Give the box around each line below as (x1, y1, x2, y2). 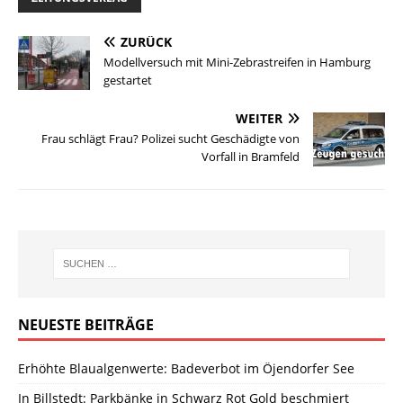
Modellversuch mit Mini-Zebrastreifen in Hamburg (103, 53, 371, 70)
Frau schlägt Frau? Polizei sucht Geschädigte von (41, 130, 300, 147)
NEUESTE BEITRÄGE (18, 314, 154, 335)
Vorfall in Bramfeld (201, 148, 300, 165)
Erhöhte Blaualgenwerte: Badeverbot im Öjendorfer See (18, 359, 354, 377)
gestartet (103, 71, 152, 88)
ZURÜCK (121, 32, 172, 50)
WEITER (236, 109, 282, 127)
